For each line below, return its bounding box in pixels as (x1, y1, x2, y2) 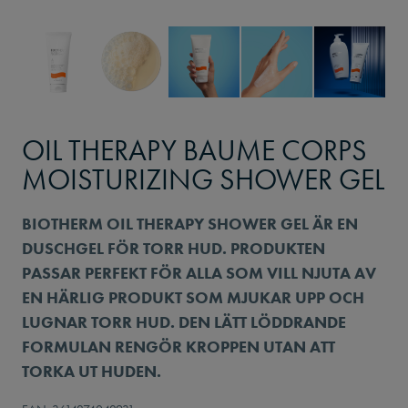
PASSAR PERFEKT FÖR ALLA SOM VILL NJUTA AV (22, 261, 376, 283)
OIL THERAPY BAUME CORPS (22, 131, 367, 169)
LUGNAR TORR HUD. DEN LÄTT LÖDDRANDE (22, 311, 346, 332)
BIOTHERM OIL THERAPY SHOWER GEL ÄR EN (22, 212, 358, 234)
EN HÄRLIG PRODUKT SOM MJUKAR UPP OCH (22, 286, 364, 308)
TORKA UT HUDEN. (22, 360, 161, 382)
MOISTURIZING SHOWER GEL (22, 160, 384, 199)
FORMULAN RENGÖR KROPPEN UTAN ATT (22, 335, 335, 357)
